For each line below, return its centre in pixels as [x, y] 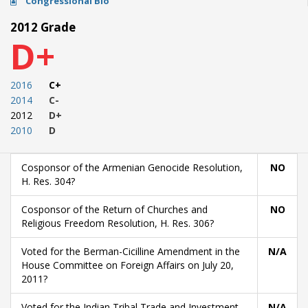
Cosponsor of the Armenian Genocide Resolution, [132, 167]
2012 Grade [43, 27]
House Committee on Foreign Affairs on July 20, [128, 265]
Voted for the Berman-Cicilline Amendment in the [131, 251]
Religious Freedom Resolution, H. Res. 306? [118, 223]
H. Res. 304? [48, 181]
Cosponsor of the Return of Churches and [114, 209]
